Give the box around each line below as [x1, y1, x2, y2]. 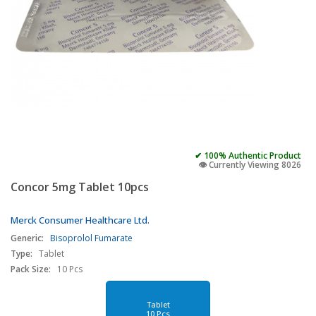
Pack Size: [11, 263, 51, 275]
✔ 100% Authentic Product [195, 150, 301, 162]
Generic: [11, 232, 44, 244]
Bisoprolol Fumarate [50, 232, 133, 244]
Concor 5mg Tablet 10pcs [11, 179, 149, 195]
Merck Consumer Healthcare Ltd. [11, 214, 150, 226]
